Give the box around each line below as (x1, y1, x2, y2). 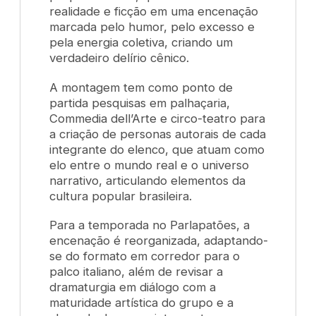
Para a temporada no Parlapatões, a (49, 218, 250, 233)
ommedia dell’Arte (58, 111, 157, 126)
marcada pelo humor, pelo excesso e (49, 19, 255, 34)
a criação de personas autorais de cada (49, 126, 267, 141)
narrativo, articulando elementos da (49, 173, 246, 188)
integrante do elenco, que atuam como (49, 142, 265, 157)
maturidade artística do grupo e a (49, 296, 234, 310)
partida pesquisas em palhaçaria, (49, 95, 231, 110)
